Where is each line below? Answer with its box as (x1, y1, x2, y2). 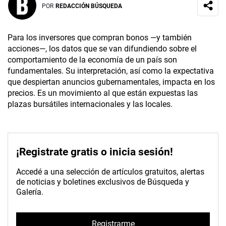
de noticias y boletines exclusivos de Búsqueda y (16, 177, 189, 187)
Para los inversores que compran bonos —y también (8, 33, 192, 43)
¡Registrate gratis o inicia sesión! (16, 146, 173, 158)
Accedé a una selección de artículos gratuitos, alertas (16, 167, 204, 177)
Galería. (16, 187, 43, 197)
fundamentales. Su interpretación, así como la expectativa (8, 66, 214, 76)
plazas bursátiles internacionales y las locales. (8, 99, 173, 109)
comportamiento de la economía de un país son (8, 55, 177, 65)
